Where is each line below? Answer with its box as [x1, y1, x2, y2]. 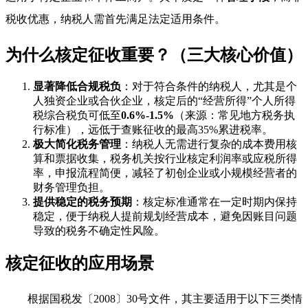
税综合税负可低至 [33, 109, 121, 122]
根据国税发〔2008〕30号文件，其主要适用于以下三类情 [27, 293, 302, 305]
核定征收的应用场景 [5, 254, 154, 273]
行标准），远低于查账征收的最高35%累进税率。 [33, 124, 273, 136]
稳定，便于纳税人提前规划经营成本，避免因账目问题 [33, 210, 297, 223]
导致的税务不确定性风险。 [33, 225, 165, 237]
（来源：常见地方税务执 [174, 109, 295, 122]
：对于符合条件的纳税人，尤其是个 [121, 80, 297, 93]
